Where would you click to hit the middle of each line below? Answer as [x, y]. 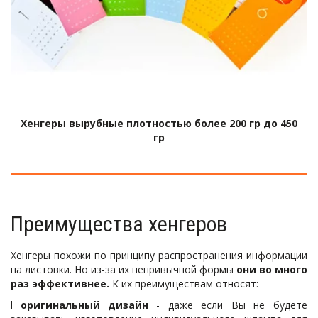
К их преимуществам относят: [185, 284]
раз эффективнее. [61, 284]
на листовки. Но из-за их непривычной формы [124, 270]
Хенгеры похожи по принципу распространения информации [159, 256]
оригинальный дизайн [84, 305]
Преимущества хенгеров [119, 224]
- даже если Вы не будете [228, 305]
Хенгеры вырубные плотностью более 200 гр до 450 [159, 124]
